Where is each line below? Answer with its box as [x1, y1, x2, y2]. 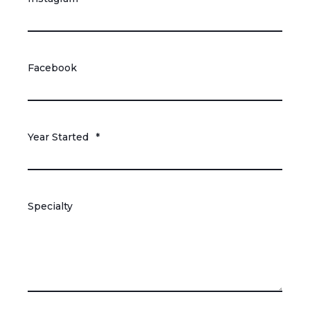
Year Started [28, 131, 89, 144]
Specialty [28, 200, 73, 213]
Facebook [28, 62, 77, 75]
